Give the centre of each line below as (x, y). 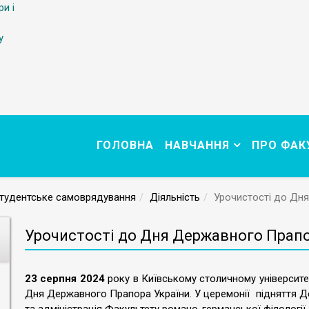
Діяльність (175, 197)
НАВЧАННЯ (197, 145)
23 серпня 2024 (67, 279)
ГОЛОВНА (125, 145)
